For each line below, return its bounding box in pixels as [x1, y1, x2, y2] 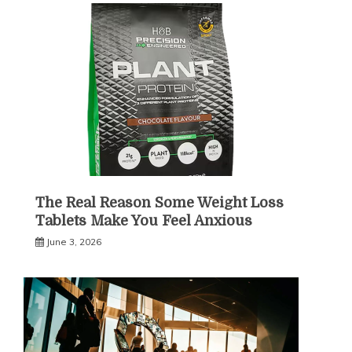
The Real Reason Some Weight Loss [35, 195, 284, 211]
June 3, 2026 [46, 236, 101, 248]
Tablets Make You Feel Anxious [35, 213, 252, 229]
